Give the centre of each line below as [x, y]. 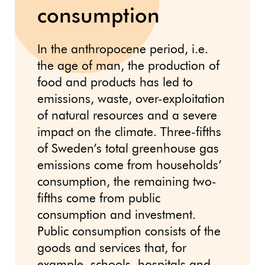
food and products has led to [115, 83]
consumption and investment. [117, 216]
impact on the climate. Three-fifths [129, 133]
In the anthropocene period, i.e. [123, 50]
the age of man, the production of [128, 67]
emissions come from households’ [130, 166]
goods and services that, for [112, 249]
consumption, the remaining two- [127, 183]
